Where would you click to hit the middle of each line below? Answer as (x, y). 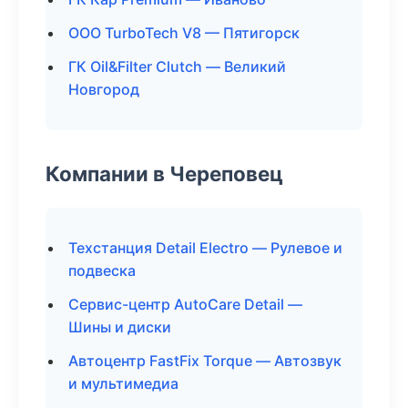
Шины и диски (120, 327)
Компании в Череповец (164, 173)
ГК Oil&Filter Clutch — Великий (177, 66)
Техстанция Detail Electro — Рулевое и (205, 248)
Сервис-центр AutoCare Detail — (185, 304)
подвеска (102, 270)
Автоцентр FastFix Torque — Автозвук (205, 361)
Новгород (104, 89)
